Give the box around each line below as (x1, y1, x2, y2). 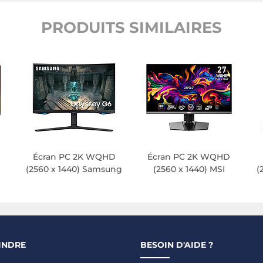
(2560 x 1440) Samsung (26, 164, 123, 175)
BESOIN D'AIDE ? (140, 240, 213, 251)
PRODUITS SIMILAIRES (41, 18, 222, 38)
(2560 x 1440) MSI (153, 164, 225, 175)
